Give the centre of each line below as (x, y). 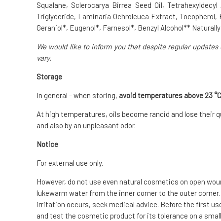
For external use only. (70, 163)
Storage (49, 77)
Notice (47, 144)
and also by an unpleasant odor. (86, 126)
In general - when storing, (78, 95)
